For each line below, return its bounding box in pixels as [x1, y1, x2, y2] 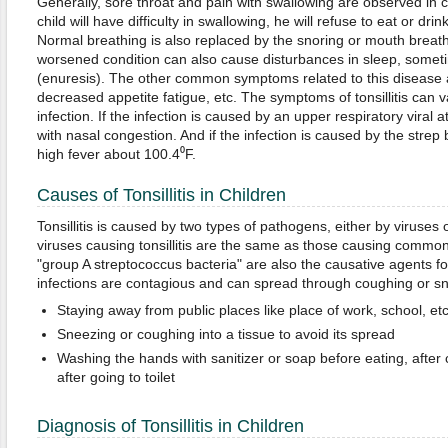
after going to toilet [56, 369, 179, 385]
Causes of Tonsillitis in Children [36, 185, 286, 205]
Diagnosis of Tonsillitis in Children [36, 416, 304, 436]
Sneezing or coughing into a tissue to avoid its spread [56, 326, 395, 342]
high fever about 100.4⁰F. [36, 146, 196, 162]
